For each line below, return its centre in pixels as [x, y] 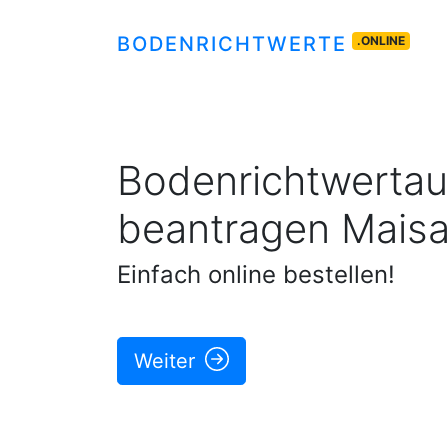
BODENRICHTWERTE [232, 44]
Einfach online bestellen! [256, 275]
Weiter [167, 361]
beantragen [223, 229]
